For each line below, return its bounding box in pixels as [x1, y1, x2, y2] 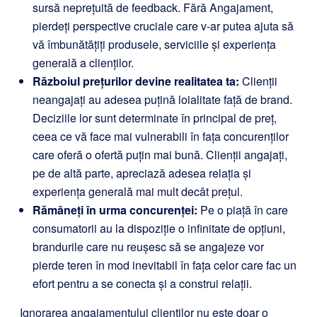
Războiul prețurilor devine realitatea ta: [33, 73, 239, 89]
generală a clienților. [33, 54, 134, 71]
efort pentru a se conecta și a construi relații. [33, 275, 252, 292]
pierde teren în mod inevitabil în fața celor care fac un [33, 257, 296, 273]
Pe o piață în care [197, 202, 288, 218]
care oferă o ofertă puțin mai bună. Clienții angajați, [33, 146, 287, 163]
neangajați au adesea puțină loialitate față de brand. [33, 91, 292, 108]
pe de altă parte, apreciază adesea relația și [33, 165, 251, 181]
